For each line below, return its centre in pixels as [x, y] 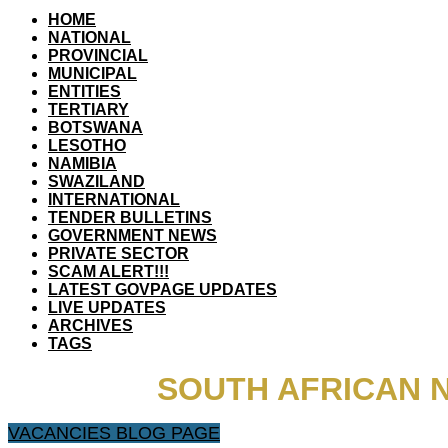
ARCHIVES [90, 325]
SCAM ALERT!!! [108, 271]
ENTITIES [84, 91]
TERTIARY [88, 109]
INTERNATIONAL [114, 199]
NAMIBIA [82, 163]
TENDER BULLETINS [130, 217]
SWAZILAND [96, 181]
